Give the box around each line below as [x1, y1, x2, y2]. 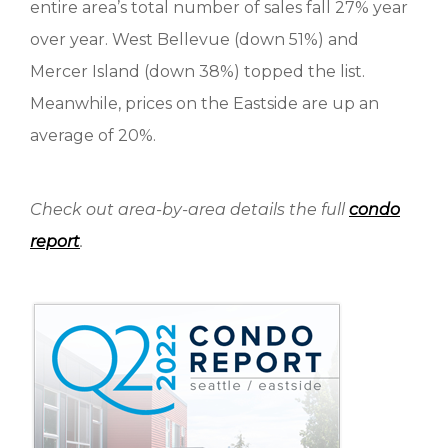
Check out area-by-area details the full [30, 200, 349, 219]
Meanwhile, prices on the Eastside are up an [30, 94, 379, 113]
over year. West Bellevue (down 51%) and [30, 30, 359, 49]
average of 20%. [30, 126, 156, 145]
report [30, 232, 80, 251]
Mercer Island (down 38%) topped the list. [30, 62, 365, 81]
